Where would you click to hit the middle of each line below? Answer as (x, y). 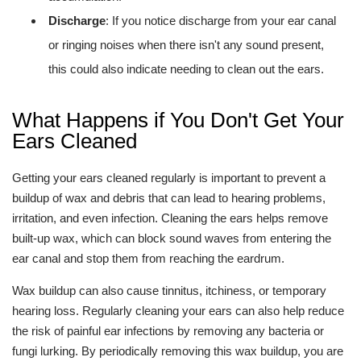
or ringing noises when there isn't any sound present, (186, 45)
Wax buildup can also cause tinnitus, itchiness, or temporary (169, 290)
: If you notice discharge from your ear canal (221, 21)
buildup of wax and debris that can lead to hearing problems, (169, 198)
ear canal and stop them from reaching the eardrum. (148, 258)
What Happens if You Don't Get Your (178, 120)
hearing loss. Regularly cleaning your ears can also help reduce (178, 311)
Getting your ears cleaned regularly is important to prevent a (169, 178)
